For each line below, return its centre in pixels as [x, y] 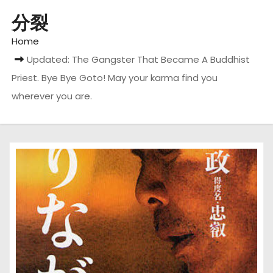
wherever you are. [52, 96]
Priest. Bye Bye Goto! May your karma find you [115, 78]
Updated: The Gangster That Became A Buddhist [139, 59]
